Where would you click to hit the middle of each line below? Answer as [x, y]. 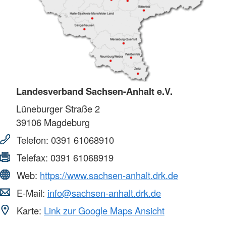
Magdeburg [66, 122]
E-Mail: [31, 192]
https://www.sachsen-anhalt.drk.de [109, 175]
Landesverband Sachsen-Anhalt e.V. [94, 91]
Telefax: [32, 157]
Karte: [29, 210]
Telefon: [33, 139]
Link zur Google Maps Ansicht [104, 210]
